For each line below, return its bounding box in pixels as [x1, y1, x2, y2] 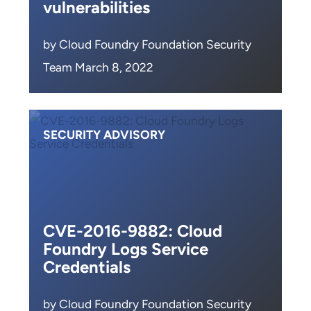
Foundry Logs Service [43, 239, 208, 259]
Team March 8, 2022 [43, 60, 153, 74]
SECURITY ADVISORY [43, 128, 165, 142]
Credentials [43, 257, 131, 277]
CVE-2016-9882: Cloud [43, 221, 222, 241]
